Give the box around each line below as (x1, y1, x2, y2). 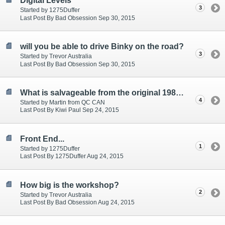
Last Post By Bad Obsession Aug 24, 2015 (20, 199, 135, 206)
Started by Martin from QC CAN (20, 99, 105, 106)
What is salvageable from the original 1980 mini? (176, 88, 184, 97)
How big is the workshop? (20, 180, 119, 189)
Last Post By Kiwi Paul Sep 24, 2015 (20, 106, 119, 114)
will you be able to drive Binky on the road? (20, 42, 184, 51)
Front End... (20, 134, 64, 143)
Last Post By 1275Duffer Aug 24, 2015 (20, 153, 124, 160)
